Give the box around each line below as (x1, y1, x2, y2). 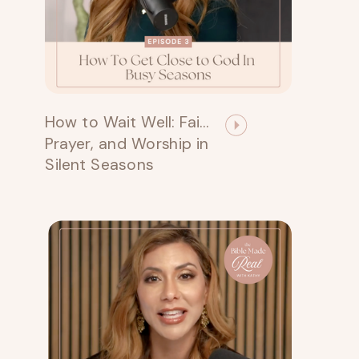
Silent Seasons (45, 154, 154, 175)
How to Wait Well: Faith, (200, 111, 210, 132)
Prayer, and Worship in (45, 132, 209, 153)
